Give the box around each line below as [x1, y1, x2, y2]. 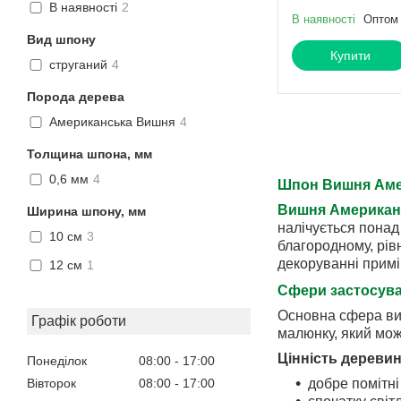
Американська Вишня [49, 115, 175, 130]
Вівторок [27, 376, 76, 391]
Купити [329, 48, 371, 64]
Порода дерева [27, 89, 124, 104]
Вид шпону [27, 31, 96, 47]
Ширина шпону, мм [27, 203, 146, 218]
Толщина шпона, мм [27, 146, 152, 161]
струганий [49, 57, 107, 73]
